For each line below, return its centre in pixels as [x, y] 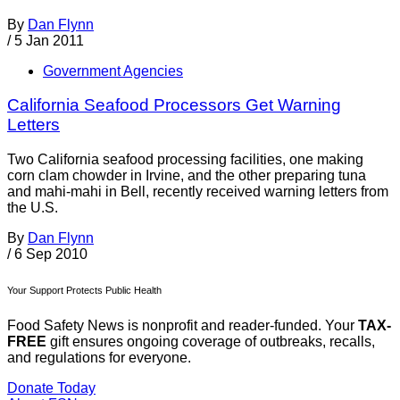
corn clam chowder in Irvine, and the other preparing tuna [187, 176]
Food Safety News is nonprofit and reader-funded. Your [183, 326]
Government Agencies [113, 71]
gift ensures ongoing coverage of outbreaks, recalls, [211, 342]
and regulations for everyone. [99, 358]
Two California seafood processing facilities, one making [185, 160]
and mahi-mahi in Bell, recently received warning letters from [198, 192]
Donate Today [51, 388]
